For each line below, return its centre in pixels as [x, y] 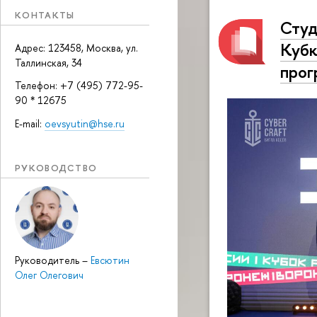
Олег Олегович [49, 275]
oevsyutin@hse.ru [85, 123]
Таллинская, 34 [48, 63]
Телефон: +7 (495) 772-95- [79, 86]
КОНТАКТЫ [45, 15]
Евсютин [110, 260]
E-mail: [30, 123]
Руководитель [48, 260]
